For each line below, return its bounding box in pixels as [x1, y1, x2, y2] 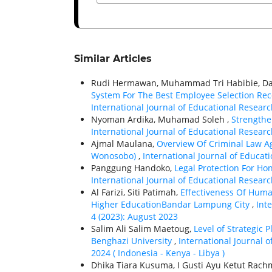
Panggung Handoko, [91, 162, 174, 174]
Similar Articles [74, 53, 152, 65]
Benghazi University [91, 235, 174, 247]
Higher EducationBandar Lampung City [91, 199, 252, 211]
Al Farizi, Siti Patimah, [91, 186, 180, 199]
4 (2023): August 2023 [91, 211, 178, 223]
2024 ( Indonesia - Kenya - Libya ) [91, 247, 225, 259]
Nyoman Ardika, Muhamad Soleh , [91, 114, 231, 126]
